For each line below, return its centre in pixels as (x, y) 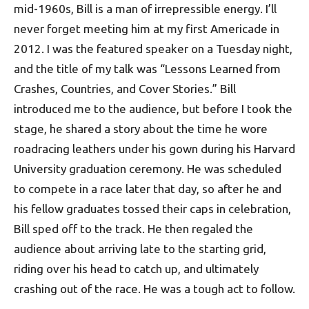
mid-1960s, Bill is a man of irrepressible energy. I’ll (145, 9)
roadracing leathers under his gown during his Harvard (154, 149)
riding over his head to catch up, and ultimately (136, 269)
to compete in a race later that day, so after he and (148, 189)
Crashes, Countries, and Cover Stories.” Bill (125, 89)
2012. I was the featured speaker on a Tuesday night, (153, 49)
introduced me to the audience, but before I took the (153, 109)
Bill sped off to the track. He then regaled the (133, 229)
